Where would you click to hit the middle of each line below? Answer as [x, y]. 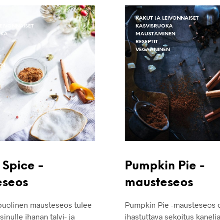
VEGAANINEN [153, 50]
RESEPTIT [147, 42]
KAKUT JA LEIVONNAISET [167, 18]
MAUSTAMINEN [155, 34]
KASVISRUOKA [154, 26]
